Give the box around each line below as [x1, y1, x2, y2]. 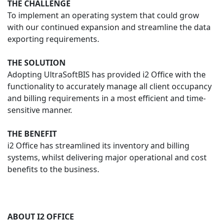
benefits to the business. [7, 163, 99, 175]
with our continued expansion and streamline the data [7, 21, 211, 33]
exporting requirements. [7, 33, 99, 44]
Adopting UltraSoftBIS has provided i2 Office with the [7, 69, 206, 80]
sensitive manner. [7, 104, 72, 115]
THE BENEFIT [7, 128, 57, 139]
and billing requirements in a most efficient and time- [7, 92, 206, 104]
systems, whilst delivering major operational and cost [7, 151, 207, 163]
